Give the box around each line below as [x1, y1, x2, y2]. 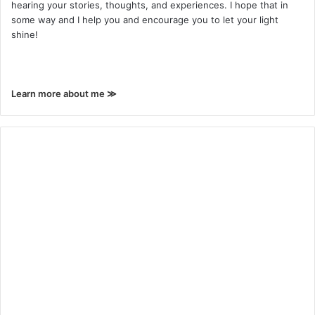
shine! [11, 29, 38, 41]
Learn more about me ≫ [11, 88, 117, 100]
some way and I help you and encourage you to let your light [11, 14, 278, 26]
